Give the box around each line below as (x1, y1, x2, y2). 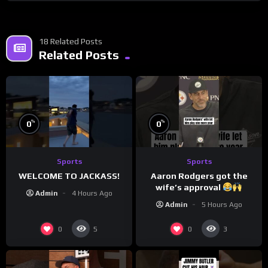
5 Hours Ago (201, 200, 242, 209)
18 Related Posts (39, 36, 102, 47)
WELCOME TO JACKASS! (19, 171, 120, 181)
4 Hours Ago (71, 189, 112, 198)
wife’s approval (156, 182, 223, 193)
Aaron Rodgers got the (150, 171, 248, 181)
